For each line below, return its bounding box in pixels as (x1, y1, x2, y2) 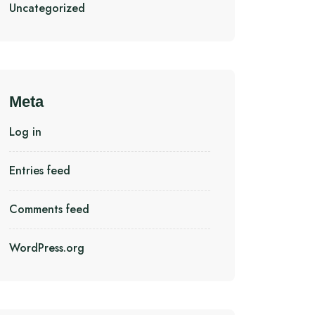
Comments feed (9, 201, 89, 217)
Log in (9, 124, 41, 140)
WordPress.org (9, 240, 84, 256)
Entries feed (9, 162, 70, 179)
